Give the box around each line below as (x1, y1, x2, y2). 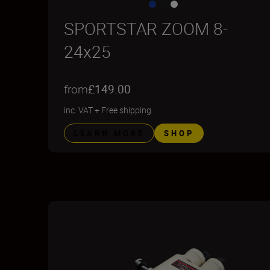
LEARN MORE (74, 128, 145, 139)
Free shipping (101, 104, 151, 116)
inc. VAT (64, 104, 93, 116)
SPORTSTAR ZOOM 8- (64, 17, 228, 40)
